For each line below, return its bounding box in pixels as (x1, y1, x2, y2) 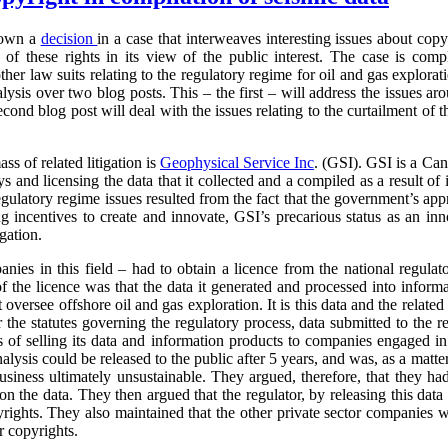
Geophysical (160, 153, 239, 171)
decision (40, 29, 98, 47)
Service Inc (243, 153, 315, 171)
